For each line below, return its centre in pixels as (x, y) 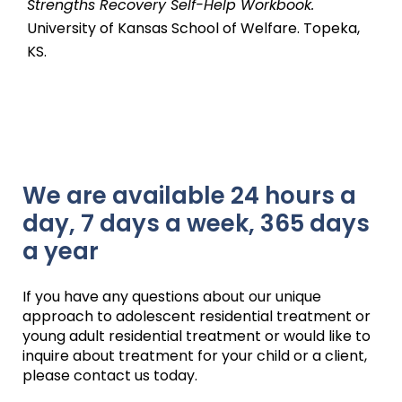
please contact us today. (110, 376)
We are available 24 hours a (189, 196)
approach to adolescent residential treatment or (197, 317)
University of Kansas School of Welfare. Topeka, (193, 29)
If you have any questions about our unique (172, 297)
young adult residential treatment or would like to (197, 336)
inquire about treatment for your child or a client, (195, 356)
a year (61, 252)
